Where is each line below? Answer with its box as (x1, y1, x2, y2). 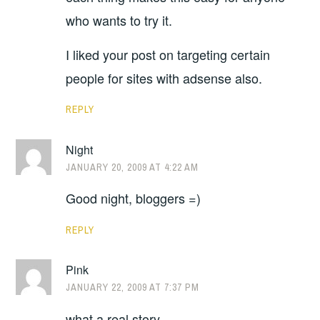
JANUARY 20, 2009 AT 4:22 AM (66, 160, 199, 174)
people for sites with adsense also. (66, 68, 263, 87)
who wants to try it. (66, 11, 173, 30)
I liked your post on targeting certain (66, 44, 271, 64)
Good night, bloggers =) (66, 189, 201, 208)
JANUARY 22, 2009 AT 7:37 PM (66, 281, 200, 294)
